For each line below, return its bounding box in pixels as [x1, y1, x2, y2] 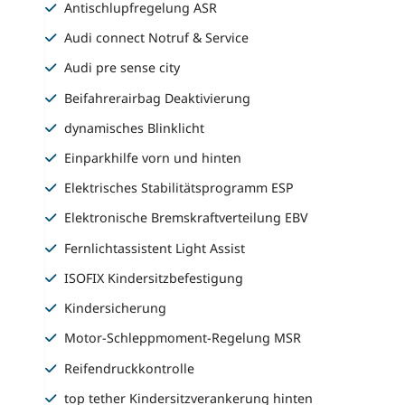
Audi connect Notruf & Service [64, 29, 250, 47]
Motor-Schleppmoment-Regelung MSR [64, 329, 302, 347]
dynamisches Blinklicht [64, 118, 205, 137]
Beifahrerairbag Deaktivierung [64, 89, 251, 107]
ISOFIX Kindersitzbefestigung [64, 268, 244, 287]
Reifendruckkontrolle [64, 359, 195, 377]
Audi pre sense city [64, 59, 181, 77]
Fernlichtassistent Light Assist [64, 239, 246, 257]
